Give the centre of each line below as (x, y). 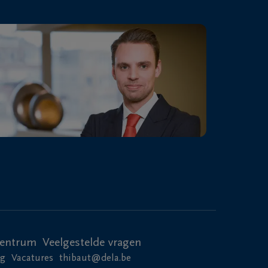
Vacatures (32, 259)
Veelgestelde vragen (92, 243)
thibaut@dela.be (95, 259)
